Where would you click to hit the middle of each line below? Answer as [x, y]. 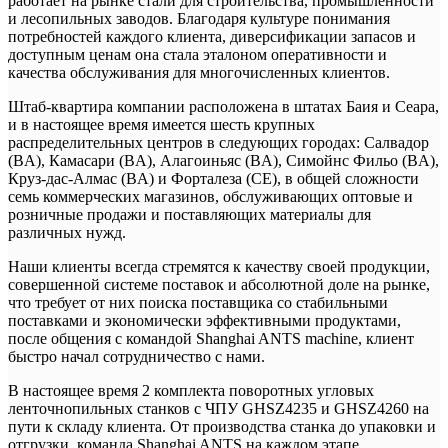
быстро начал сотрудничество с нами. [136, 356]
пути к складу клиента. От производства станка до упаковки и [222, 426]
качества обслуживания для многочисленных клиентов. [199, 72]
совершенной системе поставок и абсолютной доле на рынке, [219, 284]
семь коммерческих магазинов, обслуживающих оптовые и [210, 196]
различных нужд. [67, 232]
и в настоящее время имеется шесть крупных [161, 124]
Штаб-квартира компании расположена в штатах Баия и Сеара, [223, 106]
